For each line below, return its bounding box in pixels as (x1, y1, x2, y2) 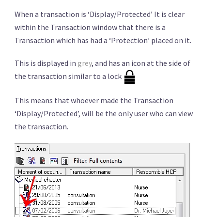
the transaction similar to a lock (15, 71, 123, 81)
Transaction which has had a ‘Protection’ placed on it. (15, 35, 191, 45)
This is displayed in (15, 58, 77, 68)
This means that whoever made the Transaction (15, 95, 173, 106)
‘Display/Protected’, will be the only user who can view (15, 108, 193, 119)
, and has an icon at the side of (92, 58, 190, 68)
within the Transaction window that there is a (15, 22, 166, 32)
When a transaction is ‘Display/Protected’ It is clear (15, 9, 185, 19)
